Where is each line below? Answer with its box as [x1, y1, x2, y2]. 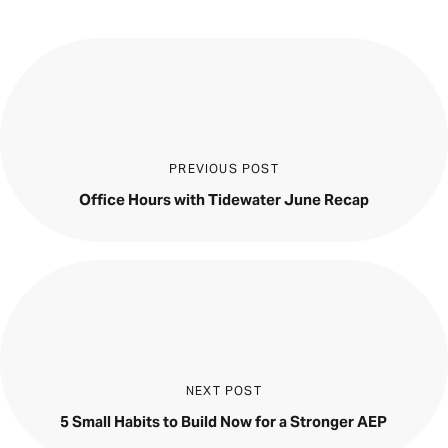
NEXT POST [186, 382, 262, 398]
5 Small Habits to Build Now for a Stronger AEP [60, 411, 388, 431]
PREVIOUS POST [169, 160, 279, 176]
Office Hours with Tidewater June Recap [78, 189, 369, 209]
